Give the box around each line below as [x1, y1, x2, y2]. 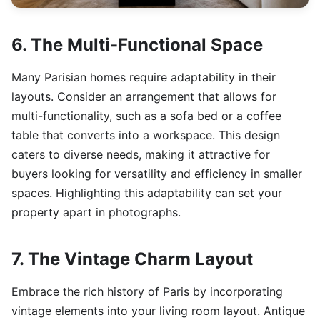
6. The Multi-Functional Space [11, 34, 263, 56]
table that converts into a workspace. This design [11, 128, 280, 143]
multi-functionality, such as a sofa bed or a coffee [11, 109, 281, 124]
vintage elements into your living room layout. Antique [11, 304, 305, 319]
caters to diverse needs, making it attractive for [11, 147, 270, 162]
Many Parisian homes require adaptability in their [11, 70, 276, 85]
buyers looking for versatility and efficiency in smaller [11, 166, 302, 181]
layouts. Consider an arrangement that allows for [11, 89, 276, 104]
